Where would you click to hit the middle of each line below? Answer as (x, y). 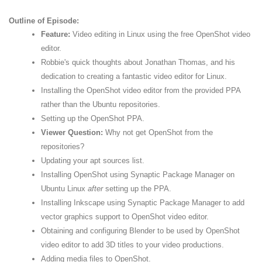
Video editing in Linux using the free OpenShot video (160, 34)
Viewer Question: (72, 132)
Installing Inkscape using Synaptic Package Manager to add (143, 203)
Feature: (56, 34)
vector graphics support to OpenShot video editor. (125, 217)
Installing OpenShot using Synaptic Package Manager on (138, 175)
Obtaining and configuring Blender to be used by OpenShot (140, 231)
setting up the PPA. (137, 189)
